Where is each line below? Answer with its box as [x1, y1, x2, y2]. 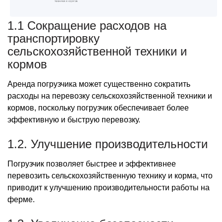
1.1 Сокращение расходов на [7, 19, 166, 33]
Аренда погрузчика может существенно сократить [7, 80, 190, 89]
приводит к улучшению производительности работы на [7, 183, 210, 192]
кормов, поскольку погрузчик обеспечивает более [7, 104, 189, 112]
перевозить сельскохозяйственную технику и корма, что [7, 171, 213, 180]
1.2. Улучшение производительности [7, 137, 208, 151]
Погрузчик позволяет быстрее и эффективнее [7, 160, 176, 168]
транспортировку [7, 32, 100, 46]
